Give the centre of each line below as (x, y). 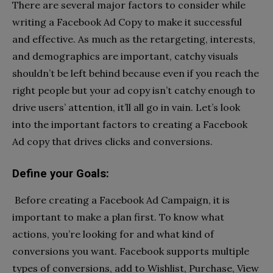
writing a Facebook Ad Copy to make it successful (127, 22)
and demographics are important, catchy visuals (125, 56)
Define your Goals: (61, 174)
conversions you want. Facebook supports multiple (131, 251)
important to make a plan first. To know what (118, 217)
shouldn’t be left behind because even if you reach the (136, 73)
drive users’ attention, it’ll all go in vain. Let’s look (126, 108)
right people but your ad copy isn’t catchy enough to (134, 90)
